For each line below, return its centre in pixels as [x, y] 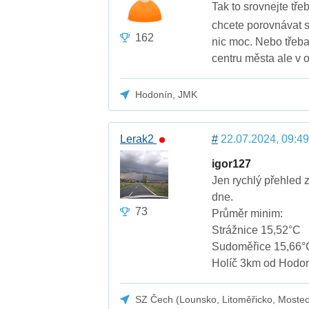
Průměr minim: [247, 214]
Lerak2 [139, 139]
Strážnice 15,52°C [256, 230]
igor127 [231, 164]
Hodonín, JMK [167, 94]
